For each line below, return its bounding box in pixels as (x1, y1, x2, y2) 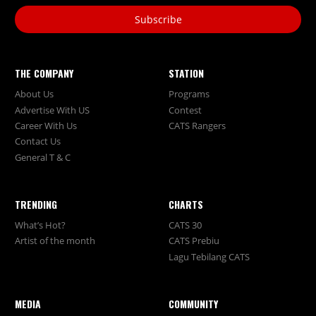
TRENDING (14, 196, 57, 212)
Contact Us (14, 135, 61, 148)
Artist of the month (14, 234, 95, 248)
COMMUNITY (169, 296, 218, 311)
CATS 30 (169, 219, 202, 232)
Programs (169, 87, 209, 101)
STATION (169, 65, 204, 80)
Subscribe (134, 12, 182, 26)
